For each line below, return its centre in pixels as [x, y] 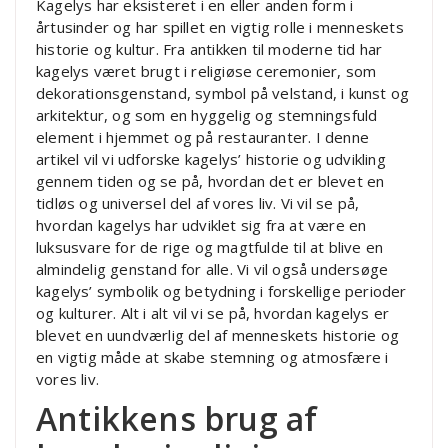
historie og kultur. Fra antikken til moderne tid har [209, 48]
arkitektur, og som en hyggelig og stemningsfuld [207, 114]
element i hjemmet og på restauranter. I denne [203, 136]
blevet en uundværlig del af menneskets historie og [218, 334]
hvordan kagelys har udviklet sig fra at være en [201, 224]
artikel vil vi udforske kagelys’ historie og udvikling [211, 158]
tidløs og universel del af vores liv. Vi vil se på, [198, 202]
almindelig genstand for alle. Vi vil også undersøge [212, 268]
